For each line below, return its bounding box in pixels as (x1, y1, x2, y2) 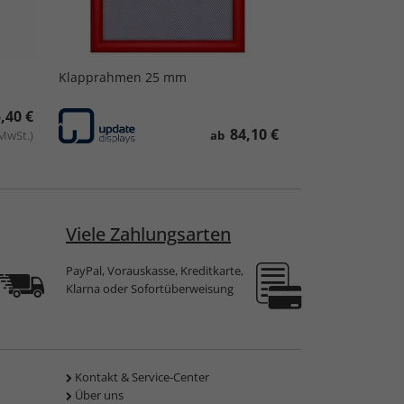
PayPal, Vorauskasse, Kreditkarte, (66, 262, 243, 280)
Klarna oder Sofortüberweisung (66, 280, 234, 298)
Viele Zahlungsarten (66, 222, 231, 247)
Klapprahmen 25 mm (58, 69, 187, 86)
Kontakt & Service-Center (75, 369, 209, 386)
